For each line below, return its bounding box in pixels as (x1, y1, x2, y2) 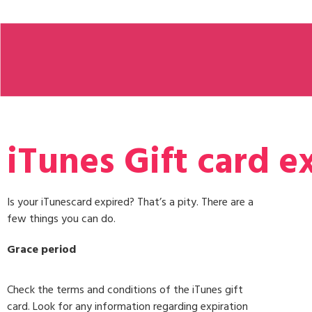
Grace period (7, 240, 76, 258)
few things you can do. (7, 209, 116, 228)
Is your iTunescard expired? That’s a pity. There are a (7, 192, 253, 211)
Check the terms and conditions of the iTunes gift (7, 281, 243, 299)
